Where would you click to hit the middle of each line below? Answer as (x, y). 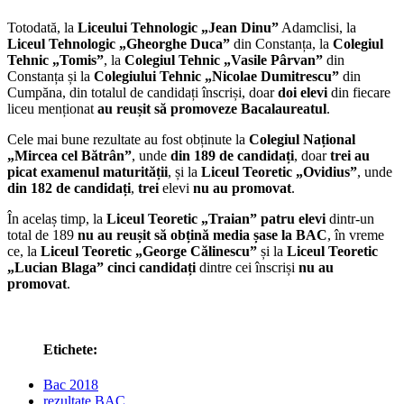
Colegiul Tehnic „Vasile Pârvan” (224, 60)
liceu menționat (52, 108)
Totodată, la (41, 27)
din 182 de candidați (69, 188)
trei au (350, 155)
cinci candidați (151, 267)
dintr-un (350, 218)
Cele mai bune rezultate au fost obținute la (126, 139)
